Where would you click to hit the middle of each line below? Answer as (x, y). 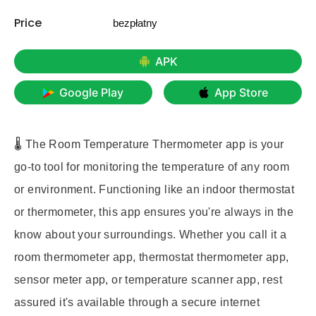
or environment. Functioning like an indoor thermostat (154, 189)
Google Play (91, 92)
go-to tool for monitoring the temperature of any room (152, 167)
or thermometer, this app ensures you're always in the (154, 212)
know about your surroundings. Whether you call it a (151, 235)
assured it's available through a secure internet (137, 302)
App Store (241, 92)
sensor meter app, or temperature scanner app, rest (148, 280)
